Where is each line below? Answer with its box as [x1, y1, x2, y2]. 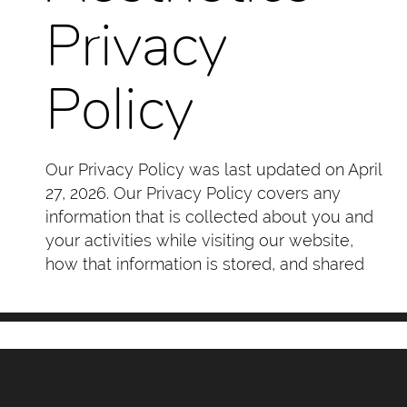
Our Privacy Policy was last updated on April [45, 159, 382, 179]
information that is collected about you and [45, 206, 373, 226]
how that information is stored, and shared [45, 253, 364, 273]
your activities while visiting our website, [45, 230, 353, 250]
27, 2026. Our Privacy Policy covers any [45, 183, 341, 203]
